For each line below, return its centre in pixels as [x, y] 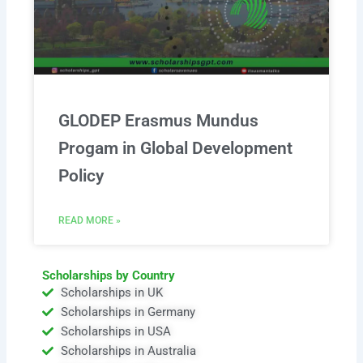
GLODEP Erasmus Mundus [159, 120]
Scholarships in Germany [128, 312]
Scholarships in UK [111, 292]
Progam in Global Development [176, 148]
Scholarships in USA [115, 331]
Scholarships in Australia [128, 350]
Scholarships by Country [109, 275]
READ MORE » [90, 220]
